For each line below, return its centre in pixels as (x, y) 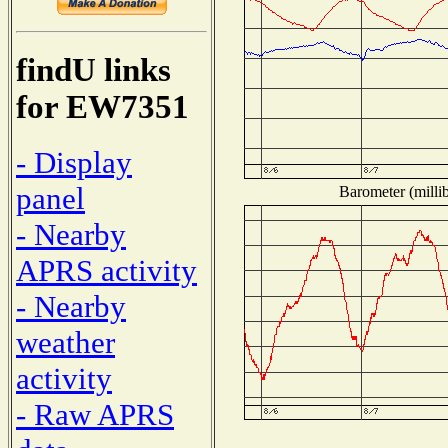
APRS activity (106, 270)
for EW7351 (102, 107)
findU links (93, 70)
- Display (74, 162)
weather (65, 342)
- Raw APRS (95, 414)
